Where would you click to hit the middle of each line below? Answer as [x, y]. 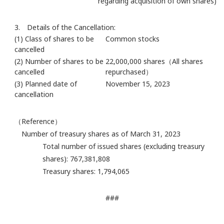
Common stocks [132, 39]
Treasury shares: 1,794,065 [86, 171]
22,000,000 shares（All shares [154, 61]
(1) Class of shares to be [54, 39]
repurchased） [129, 72]
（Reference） [38, 121]
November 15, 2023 [138, 84]
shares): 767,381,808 [76, 159]
